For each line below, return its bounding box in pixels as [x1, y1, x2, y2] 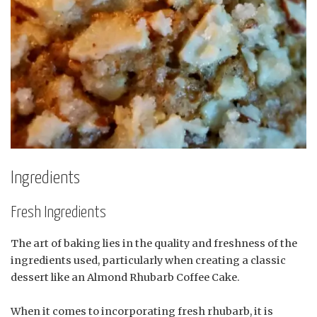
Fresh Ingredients [11, 204, 106, 221]
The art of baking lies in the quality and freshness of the [11, 236, 297, 250]
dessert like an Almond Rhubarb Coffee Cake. [11, 270, 240, 284]
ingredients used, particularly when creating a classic [11, 253, 286, 267]
